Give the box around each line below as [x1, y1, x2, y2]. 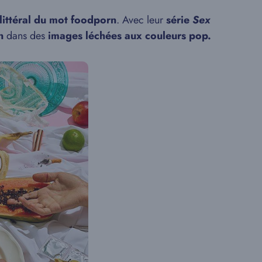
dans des [4, 28, 45, 43]
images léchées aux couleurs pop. [45, 28, 214, 43]
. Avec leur [116, 12, 166, 27]
